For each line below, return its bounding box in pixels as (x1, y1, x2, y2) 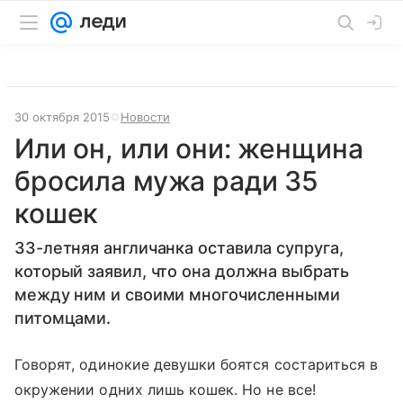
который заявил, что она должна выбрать (14, 262, 349, 281)
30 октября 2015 (14, 110, 110, 124)
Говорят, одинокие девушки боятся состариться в (14, 355, 379, 373)
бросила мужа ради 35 (14, 165, 319, 197)
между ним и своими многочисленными (14, 285, 340, 304)
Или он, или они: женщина (14, 132, 363, 165)
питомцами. (14, 309, 112, 327)
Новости (121, 110, 170, 124)
